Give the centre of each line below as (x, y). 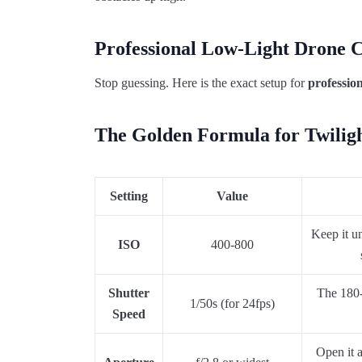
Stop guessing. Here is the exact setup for (201, 83)
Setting (129, 196)
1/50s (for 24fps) (232, 303)
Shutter (129, 293)
